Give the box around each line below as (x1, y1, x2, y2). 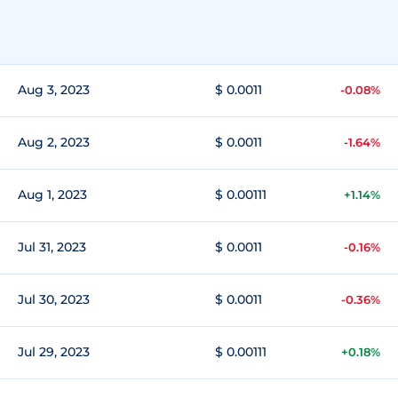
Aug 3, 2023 (18, 82, 90, 98)
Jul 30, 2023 (18, 291, 90, 307)
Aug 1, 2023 (18, 187, 87, 203)
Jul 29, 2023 (18, 344, 90, 360)
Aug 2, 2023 (18, 134, 90, 150)
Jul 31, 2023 (18, 239, 86, 255)
